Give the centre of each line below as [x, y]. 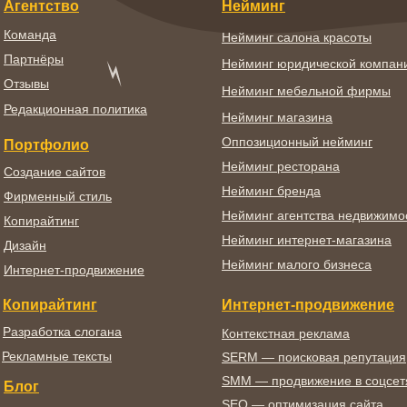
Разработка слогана [62, 332]
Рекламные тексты [57, 356]
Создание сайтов [55, 172]
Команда [30, 35]
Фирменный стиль [58, 196]
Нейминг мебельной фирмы [306, 91]
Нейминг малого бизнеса [297, 264]
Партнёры [34, 59]
